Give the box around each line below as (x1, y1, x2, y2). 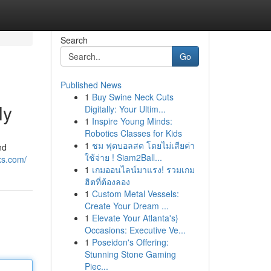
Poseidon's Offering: (91, 236, 169, 248)
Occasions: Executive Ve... (84, 224, 186, 236)
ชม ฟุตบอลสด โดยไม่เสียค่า (91, 139, 195, 151)
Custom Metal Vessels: (91, 188, 179, 200)
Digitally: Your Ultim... (84, 103, 166, 115)
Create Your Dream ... (84, 200, 169, 212)
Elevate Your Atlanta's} (91, 212, 178, 224)
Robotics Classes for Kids (84, 127, 182, 139)
